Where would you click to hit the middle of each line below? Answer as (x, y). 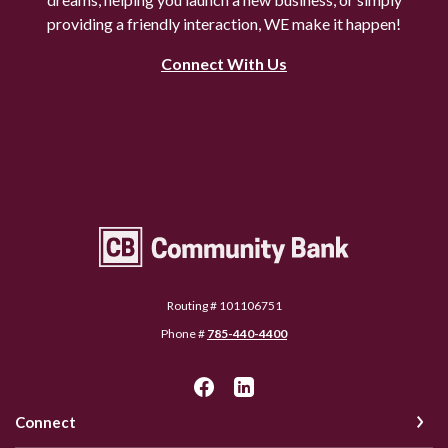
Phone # (184, 333)
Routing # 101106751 (224, 305)
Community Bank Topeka (185, 237)
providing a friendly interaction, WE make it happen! (224, 23)
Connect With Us (224, 63)
